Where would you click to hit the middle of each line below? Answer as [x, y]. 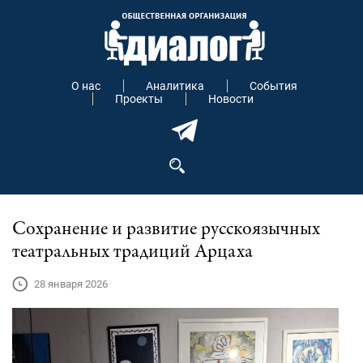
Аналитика [175, 86]
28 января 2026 [71, 284]
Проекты [139, 99]
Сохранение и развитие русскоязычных [166, 230]
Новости [231, 99]
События [274, 86]
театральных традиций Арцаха [132, 253]
